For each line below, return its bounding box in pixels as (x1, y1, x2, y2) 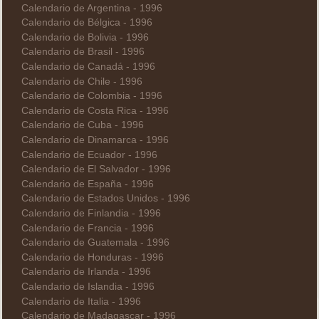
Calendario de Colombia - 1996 (21, 90, 162, 102)
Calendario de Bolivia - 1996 (21, 31, 149, 43)
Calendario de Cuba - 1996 (21, 120, 144, 131)
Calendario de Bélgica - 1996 (21, 17, 152, 28)
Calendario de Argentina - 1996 (21, 2, 162, 14)
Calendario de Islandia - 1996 (21, 281, 155, 292)
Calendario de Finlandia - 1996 (21, 207, 161, 219)
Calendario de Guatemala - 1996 (21, 237, 169, 249)
